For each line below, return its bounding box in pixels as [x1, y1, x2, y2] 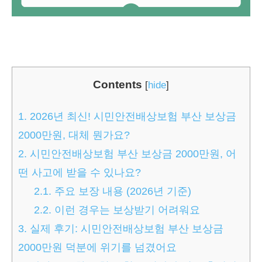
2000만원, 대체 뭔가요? [18, 129, 130, 141]
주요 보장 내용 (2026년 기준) [51, 185, 192, 197]
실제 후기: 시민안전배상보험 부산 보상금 [27, 222, 223, 235]
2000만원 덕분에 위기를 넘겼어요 [18, 241, 177, 253]
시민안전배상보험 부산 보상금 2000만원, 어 [27, 147, 236, 160]
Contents [93, 78, 142, 91]
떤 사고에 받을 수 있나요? [18, 166, 141, 178]
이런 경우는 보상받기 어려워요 [51, 204, 201, 216]
